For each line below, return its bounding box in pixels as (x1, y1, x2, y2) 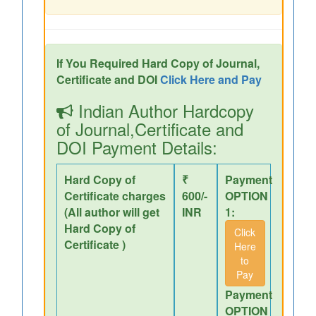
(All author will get (64, 204, 159, 220)
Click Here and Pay (160, 71, 262, 87)
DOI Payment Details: (56, 135, 217, 159)
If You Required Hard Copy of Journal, (56, 55, 260, 71)
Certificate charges (64, 188, 166, 204)
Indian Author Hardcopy (73, 98, 254, 123)
